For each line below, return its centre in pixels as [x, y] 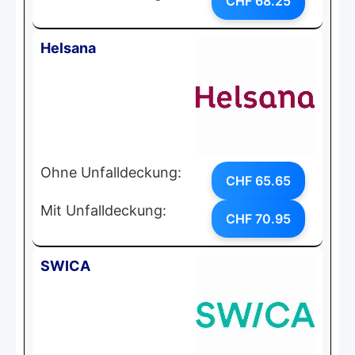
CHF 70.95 [258, 218]
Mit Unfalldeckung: [103, 210]
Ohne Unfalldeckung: [111, 172]
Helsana [68, 48]
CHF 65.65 [258, 180]
